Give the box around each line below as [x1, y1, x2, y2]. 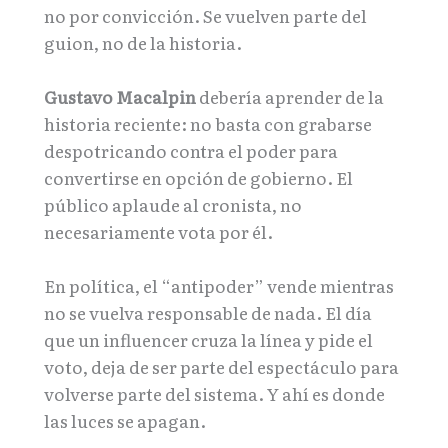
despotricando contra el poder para [44, 137, 338, 163]
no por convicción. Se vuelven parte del [44, 2, 367, 28]
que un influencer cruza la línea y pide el [44, 327, 373, 353]
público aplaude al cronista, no [44, 191, 302, 217]
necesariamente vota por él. [44, 218, 273, 244]
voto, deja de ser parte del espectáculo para [44, 354, 399, 380]
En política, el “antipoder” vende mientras [44, 273, 394, 299]
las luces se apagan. [44, 408, 206, 434]
